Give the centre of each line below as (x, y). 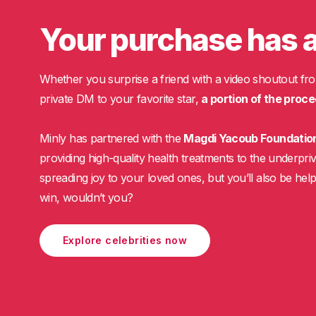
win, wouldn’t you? (86, 198)
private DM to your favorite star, (121, 99)
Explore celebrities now (125, 241)
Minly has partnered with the (112, 139)
